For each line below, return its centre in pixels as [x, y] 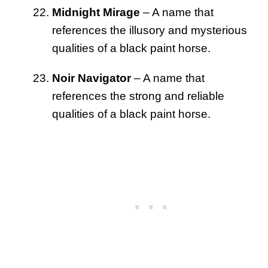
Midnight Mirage [96, 13]
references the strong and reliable [138, 96]
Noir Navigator [92, 78]
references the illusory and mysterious [150, 31]
